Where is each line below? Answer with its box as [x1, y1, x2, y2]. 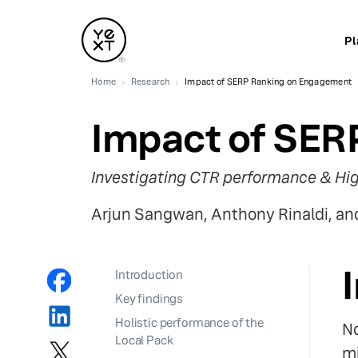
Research [130, 76, 170, 87]
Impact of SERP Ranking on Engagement [185, 76, 352, 87]
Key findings [115, 291, 184, 306]
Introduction [115, 267, 184, 282]
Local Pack [115, 332, 173, 348]
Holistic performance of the [115, 315, 264, 330]
